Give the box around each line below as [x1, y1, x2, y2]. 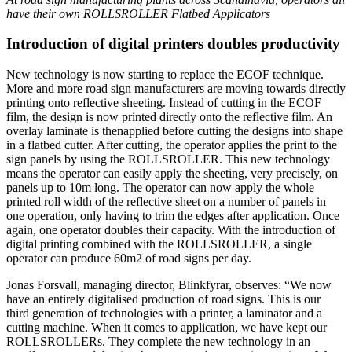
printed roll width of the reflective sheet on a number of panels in [6, 195, 326, 209]
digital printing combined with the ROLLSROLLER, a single [6, 237, 312, 251]
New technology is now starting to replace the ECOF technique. [6, 68, 324, 82]
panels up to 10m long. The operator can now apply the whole [6, 181, 314, 195]
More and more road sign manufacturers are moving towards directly [6, 82, 346, 96]
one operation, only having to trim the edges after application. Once [6, 209, 339, 223]
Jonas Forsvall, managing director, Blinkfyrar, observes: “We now [6, 278, 332, 292]
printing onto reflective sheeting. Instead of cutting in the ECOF [6, 96, 321, 110]
